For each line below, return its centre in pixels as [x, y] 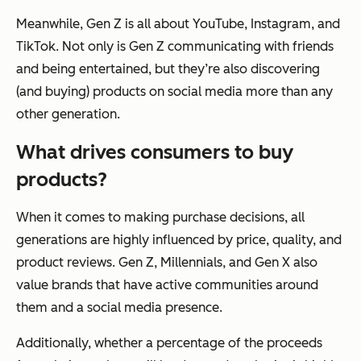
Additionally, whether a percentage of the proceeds [169, 343]
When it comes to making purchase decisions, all [160, 218]
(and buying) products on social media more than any [174, 92]
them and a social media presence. [119, 308]
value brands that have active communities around [167, 285]
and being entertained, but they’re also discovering [168, 69]
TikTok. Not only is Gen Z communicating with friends [175, 47]
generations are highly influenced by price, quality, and [179, 240]
